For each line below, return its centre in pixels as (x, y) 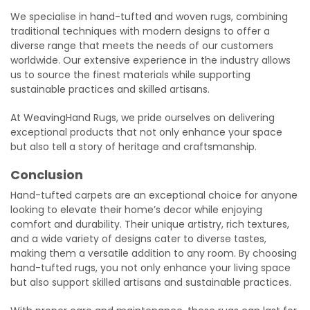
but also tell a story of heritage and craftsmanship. (134, 146)
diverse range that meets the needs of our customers (142, 45)
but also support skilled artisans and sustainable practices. (151, 282)
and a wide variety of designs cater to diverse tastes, (138, 238)
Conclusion (47, 174)
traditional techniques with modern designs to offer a (140, 31)
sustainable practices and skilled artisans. (111, 89)
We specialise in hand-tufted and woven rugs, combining (149, 16)
